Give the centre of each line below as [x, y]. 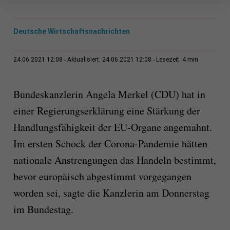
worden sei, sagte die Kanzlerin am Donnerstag [111, 193]
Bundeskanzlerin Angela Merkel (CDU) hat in [109, 94]
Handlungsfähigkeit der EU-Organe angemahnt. [112, 127]
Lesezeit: [169, 60]
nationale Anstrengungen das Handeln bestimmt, [114, 160]
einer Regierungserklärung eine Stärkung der [107, 111]
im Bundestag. [43, 209]
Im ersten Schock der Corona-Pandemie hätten [110, 144]
